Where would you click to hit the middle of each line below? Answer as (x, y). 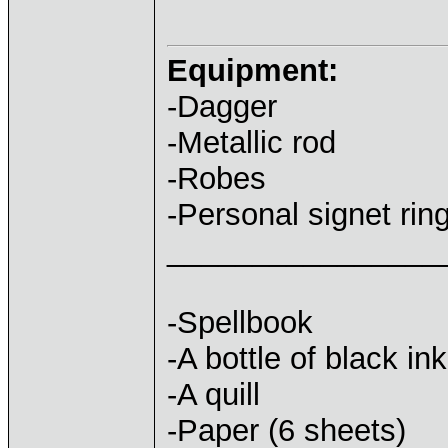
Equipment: (252, 70)
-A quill (213, 394)
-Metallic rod (251, 142)
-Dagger (222, 106)
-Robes (216, 178)
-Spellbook (240, 322)
